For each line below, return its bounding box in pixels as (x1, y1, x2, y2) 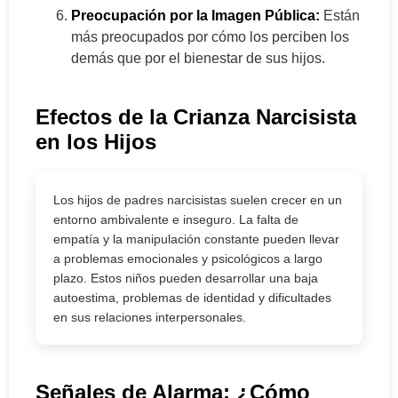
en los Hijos (36, 130, 156, 155)
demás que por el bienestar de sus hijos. (71, 51, 325, 67)
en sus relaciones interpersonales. (53, 310, 246, 325)
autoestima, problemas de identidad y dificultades (53, 291, 331, 306)
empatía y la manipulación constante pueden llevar (53, 232, 339, 247)
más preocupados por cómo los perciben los (71, 29, 349, 45)
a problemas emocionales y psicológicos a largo (53, 251, 322, 267)
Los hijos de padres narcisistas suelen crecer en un (53, 193, 342, 208)
